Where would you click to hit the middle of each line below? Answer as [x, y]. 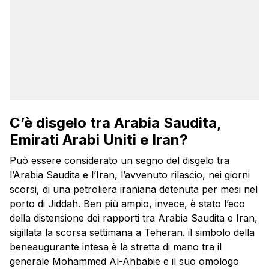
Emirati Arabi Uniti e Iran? [99, 140]
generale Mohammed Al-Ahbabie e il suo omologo [124, 261]
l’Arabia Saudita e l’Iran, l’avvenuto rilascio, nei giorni [130, 175]
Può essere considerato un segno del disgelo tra [119, 161]
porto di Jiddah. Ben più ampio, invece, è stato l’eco [127, 204]
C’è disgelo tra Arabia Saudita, [115, 123]
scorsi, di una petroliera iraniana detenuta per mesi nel [134, 189]
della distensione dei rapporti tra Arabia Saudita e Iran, [134, 218]
